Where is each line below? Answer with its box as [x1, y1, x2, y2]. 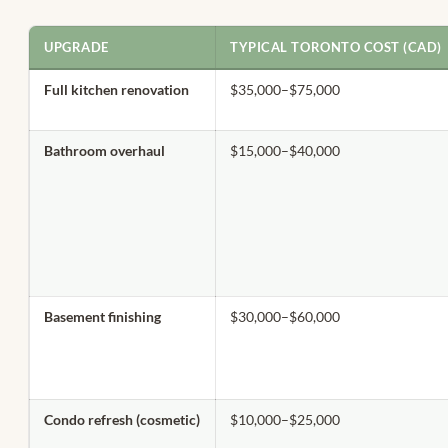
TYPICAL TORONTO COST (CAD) [230, 39, 442, 56]
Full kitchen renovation [44, 81, 190, 99]
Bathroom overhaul [44, 142, 166, 160]
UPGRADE [44, 39, 109, 56]
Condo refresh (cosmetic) [44, 411, 201, 429]
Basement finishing [44, 308, 162, 326]
